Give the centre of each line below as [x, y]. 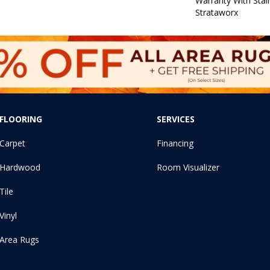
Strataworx [217, 12]
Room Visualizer [188, 167]
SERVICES [176, 119]
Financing [175, 143]
